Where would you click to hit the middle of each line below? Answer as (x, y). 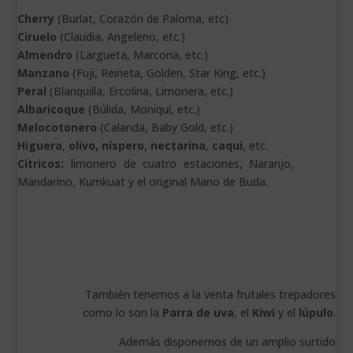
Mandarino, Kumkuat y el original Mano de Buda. (143, 182)
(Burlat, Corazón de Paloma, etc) (142, 19)
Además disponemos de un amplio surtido (227, 342)
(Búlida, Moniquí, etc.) (143, 110)
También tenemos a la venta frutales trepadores (210, 295)
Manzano (45, 73)
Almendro (45, 55)
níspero (123, 146)
